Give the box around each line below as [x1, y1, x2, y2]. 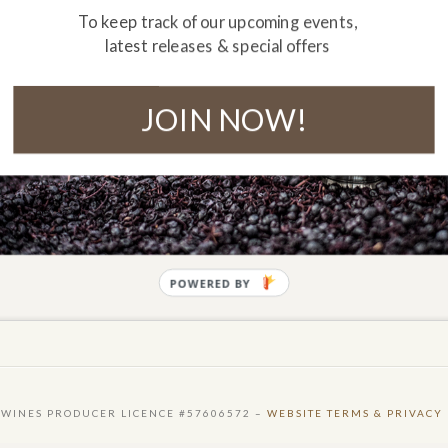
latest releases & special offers [105, 36, 330, 56]
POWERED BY [169, 275, 251, 291]
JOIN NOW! [140, 100, 308, 138]
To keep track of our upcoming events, [77, 11, 358, 32]
